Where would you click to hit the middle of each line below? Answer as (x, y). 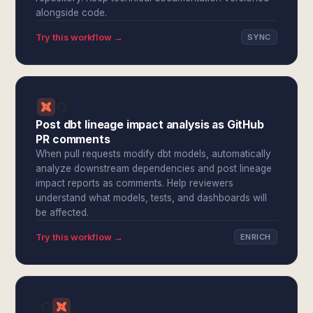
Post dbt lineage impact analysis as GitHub (150, 125)
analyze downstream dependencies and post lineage (154, 168)
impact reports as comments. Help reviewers (135, 183)
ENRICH (255, 237)
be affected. (63, 212)
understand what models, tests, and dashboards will (152, 198)
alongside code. (72, 13)
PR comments (73, 139)
